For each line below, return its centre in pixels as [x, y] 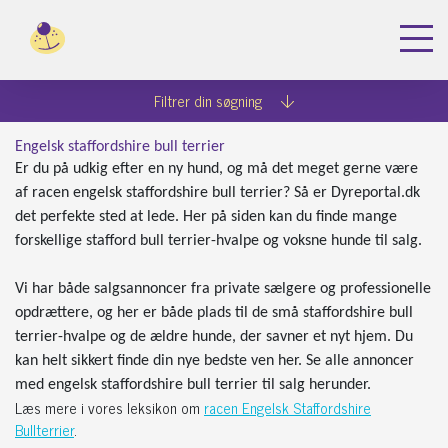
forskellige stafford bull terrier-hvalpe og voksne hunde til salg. [218, 241]
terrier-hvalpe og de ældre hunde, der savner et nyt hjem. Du [214, 337]
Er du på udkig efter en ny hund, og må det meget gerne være [216, 169]
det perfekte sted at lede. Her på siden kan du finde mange [206, 217]
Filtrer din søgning [209, 100]
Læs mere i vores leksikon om [109, 407]
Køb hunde [128, 94]
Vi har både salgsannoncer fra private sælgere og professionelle [223, 289]
